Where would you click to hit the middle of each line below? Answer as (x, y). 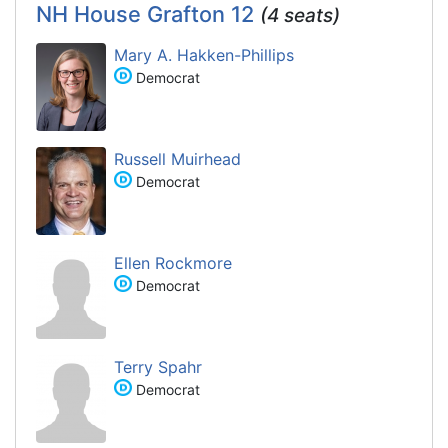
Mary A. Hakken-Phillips (204, 54)
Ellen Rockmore (173, 262)
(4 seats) (300, 15)
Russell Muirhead (177, 158)
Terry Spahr (158, 366)
